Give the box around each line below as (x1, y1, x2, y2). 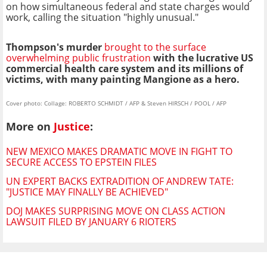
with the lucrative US (151, 51, 253, 64)
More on (6, 119, 54, 133)
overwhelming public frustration (6, 51, 151, 64)
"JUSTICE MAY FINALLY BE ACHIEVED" (6, 185, 168, 199)
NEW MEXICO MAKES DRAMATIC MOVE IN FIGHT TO (6, 145, 232, 159)
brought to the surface (104, 40, 206, 54)
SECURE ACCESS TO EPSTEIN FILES (6, 156, 157, 169)
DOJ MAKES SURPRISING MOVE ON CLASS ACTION (6, 204, 225, 218)
